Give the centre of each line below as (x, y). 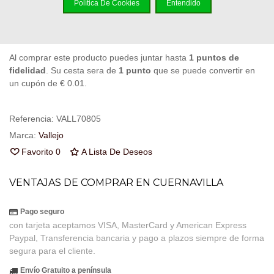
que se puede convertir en (203, 71)
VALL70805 (79, 119)
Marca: (23, 135)
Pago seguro (42, 212)
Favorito (37, 152)
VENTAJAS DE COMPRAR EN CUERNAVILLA (116, 183)
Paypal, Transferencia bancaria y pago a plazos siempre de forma (137, 238)
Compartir (164, 24)
